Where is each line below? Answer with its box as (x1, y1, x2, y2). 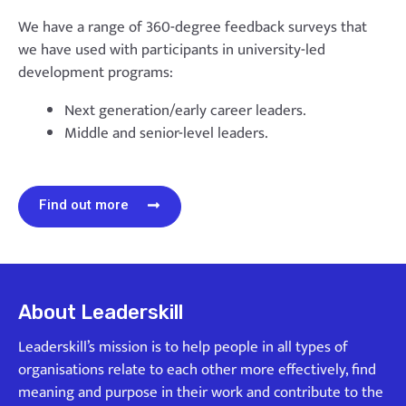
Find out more (39, 195, 129, 216)
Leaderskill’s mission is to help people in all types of (18, 334, 348, 361)
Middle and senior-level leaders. (64, 120, 268, 146)
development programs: (18, 59, 173, 85)
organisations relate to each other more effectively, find (18, 357, 376, 383)
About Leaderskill (18, 300, 183, 325)
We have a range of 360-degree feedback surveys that (18, 14, 367, 40)
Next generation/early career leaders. (64, 97, 306, 123)
